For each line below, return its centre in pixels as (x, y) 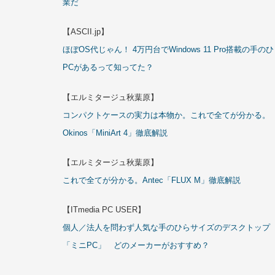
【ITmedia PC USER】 (104, 209)
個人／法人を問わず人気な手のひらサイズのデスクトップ (166, 227)
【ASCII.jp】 (86, 32)
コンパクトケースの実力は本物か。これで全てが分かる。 (166, 115)
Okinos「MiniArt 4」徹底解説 (115, 133)
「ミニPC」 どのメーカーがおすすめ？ (136, 245)
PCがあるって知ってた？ (108, 68)
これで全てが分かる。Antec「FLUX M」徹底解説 (152, 180)
